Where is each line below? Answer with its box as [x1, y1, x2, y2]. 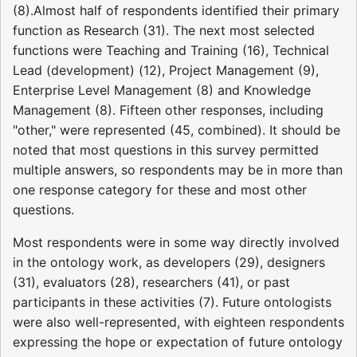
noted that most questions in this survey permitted [13, 142, 319, 159]
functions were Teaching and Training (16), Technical [13, 42, 329, 59]
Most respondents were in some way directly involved [13, 234, 339, 251]
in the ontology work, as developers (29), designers [13, 254, 325, 271]
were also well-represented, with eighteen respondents [13, 314, 344, 331]
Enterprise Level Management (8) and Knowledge [13, 82, 311, 99]
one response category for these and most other [13, 182, 307, 198]
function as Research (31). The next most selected [13, 22, 315, 39]
